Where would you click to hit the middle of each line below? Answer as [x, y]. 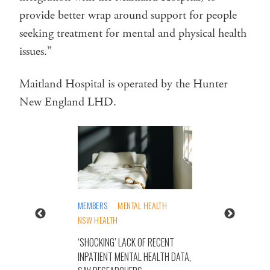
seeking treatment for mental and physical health [133, 33]
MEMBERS [93, 205]
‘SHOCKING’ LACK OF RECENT [126, 242]
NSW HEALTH [98, 219]
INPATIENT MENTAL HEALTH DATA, [134, 256]
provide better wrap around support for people [128, 15]
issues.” [36, 51]
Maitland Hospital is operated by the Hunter [124, 84]
